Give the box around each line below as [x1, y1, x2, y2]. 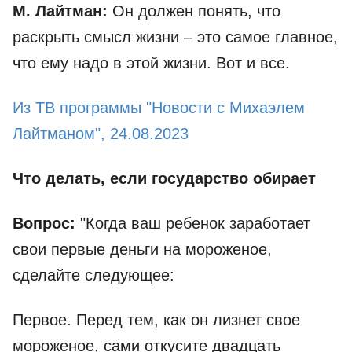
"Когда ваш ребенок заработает [75, 214, 310, 233]
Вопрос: [13, 214, 75, 233]
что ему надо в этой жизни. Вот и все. [13, 54, 290, 72]
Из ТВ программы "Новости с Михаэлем [13, 99, 305, 117]
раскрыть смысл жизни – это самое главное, [13, 28, 338, 46]
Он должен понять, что [112, 2, 280, 20]
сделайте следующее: [13, 266, 174, 284]
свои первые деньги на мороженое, [13, 240, 272, 258]
